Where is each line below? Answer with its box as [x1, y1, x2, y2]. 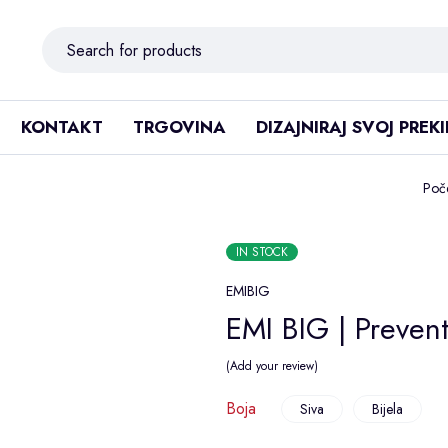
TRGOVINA [133, 115, 226, 139]
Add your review [229, 357, 314, 375]
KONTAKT [21, 115, 103, 139]
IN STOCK [235, 243, 288, 261]
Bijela [371, 399, 403, 419]
